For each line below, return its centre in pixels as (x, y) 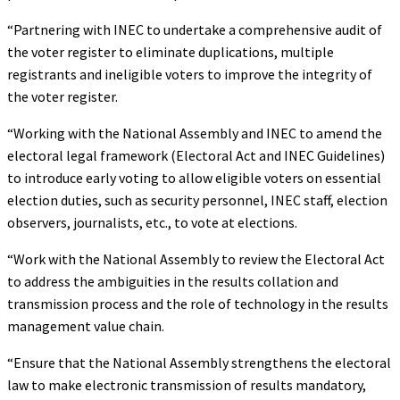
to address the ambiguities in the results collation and (173, 281)
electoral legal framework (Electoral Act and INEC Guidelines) (196, 155)
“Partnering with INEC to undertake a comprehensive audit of (195, 29)
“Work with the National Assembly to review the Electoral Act (196, 258)
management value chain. (86, 325)
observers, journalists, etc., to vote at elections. (152, 222)
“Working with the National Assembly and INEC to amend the (195, 133)
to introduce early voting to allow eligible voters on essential (194, 177)
